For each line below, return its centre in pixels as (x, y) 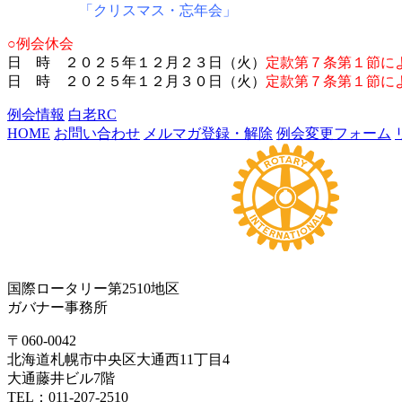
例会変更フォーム (334, 133)
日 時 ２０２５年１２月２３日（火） (136, 62)
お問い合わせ (97, 133)
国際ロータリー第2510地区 (93, 288)
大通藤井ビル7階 (61, 378)
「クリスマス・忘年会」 (158, 10)
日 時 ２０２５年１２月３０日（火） (136, 81)
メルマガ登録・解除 (208, 133)
